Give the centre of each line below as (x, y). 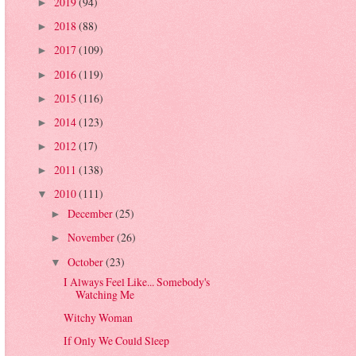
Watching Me (105, 294)
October (86, 261)
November (92, 238)
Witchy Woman (99, 317)
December (91, 214)
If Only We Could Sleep (117, 340)
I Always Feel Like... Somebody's (137, 281)
